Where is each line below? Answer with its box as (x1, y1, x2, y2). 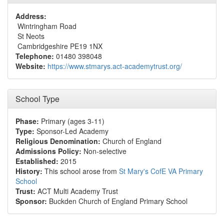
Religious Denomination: (15, 136, 100, 146)
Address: (15, 11, 46, 21)
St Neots (15, 31, 44, 41)
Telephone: (15, 51, 54, 61)
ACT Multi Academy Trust (35, 186, 118, 196)
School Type (15, 93, 59, 104)
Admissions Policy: (15, 146, 81, 156)
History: (15, 166, 42, 176)
